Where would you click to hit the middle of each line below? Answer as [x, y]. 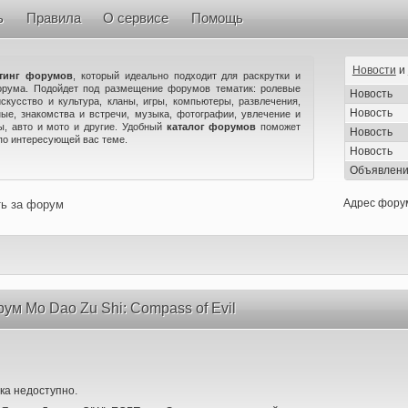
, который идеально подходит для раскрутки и [187, 76]
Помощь [217, 18]
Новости [374, 70]
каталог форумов [211, 127]
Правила [53, 18]
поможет [279, 127]
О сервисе [136, 18]
